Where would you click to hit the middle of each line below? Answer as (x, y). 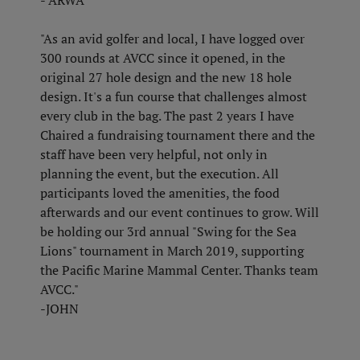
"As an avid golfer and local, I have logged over (172, 39)
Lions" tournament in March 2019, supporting (172, 251)
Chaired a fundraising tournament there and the (178, 135)
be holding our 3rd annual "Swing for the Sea (168, 231)
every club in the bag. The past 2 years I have (167, 116)
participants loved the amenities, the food (160, 193)
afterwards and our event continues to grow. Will (180, 212)
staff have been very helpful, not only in (154, 154)
